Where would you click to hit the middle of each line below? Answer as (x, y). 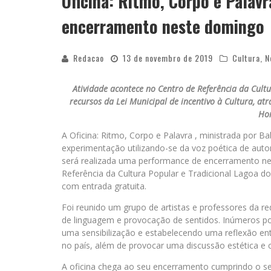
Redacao (89, 58)
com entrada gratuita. (104, 186)
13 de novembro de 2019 (168, 58)
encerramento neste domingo (163, 26)
